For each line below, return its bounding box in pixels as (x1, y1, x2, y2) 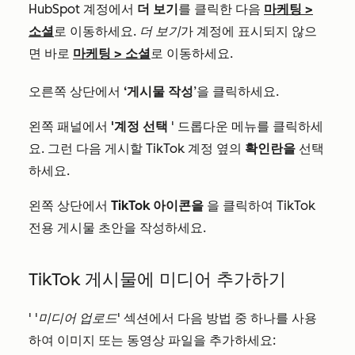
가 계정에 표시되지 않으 (181, 24, 317, 39)
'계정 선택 (111, 119, 168, 134)
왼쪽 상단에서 (29, 198, 111, 213)
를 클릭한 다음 (178, 2, 264, 17)
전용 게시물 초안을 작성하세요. (29, 220, 206, 235)
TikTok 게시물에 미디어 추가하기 (29, 269, 286, 290)
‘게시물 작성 (124, 84, 193, 99)
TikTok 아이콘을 (111, 198, 204, 213)
